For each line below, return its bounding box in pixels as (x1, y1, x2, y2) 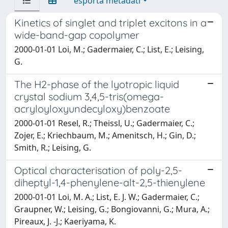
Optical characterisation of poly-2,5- (14, 164, 182, 177)
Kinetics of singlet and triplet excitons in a (14, 16, 207, 29)
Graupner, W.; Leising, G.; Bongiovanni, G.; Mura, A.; (14, 204, 210, 215)
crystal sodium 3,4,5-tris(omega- (14, 90, 164, 103)
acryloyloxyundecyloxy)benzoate (14, 102, 170, 115)
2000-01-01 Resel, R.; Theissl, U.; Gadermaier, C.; (14, 118, 194, 129)
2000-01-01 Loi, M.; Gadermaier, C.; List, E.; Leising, (14, 44, 204, 55)
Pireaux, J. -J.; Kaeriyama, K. (14, 216, 116, 227)
